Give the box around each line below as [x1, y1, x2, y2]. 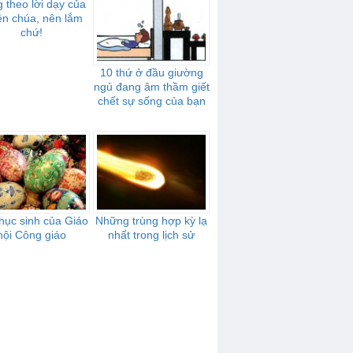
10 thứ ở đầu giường [99, 66, 203, 79]
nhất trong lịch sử [108, 229, 195, 241]
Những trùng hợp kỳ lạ [95, 214, 207, 227]
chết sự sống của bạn [97, 95, 206, 107]
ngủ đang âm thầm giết [93, 80, 210, 93]
